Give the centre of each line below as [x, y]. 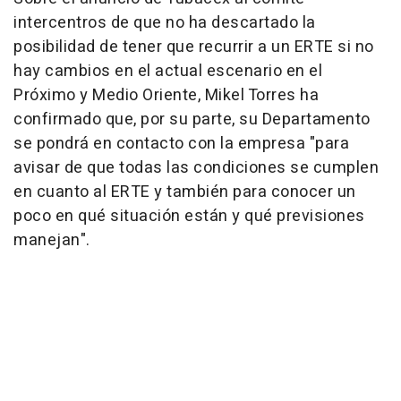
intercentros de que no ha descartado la [165, 22]
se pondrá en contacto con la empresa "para [181, 143]
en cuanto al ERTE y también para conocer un [185, 192]
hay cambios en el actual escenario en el [168, 71]
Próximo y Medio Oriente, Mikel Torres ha [166, 95]
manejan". [52, 240]
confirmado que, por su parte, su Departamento [192, 119]
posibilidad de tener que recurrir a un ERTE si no [194, 47]
